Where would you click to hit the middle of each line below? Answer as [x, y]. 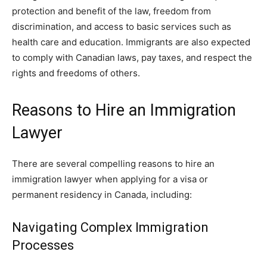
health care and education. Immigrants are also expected [131, 42]
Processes [43, 245]
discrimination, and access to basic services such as [122, 26]
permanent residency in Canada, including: [102, 194]
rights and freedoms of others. [76, 73]
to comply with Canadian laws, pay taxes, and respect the [132, 57]
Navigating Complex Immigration [110, 227]
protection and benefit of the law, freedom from [111, 11]
